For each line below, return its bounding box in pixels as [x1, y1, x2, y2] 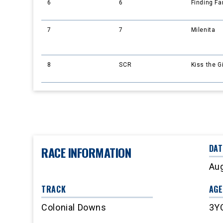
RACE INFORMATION [41, 143, 131, 162]
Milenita [191, 26, 216, 34]
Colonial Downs [41, 202, 107, 213]
